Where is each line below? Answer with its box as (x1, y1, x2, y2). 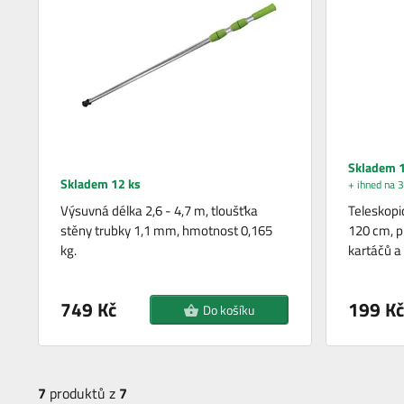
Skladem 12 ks (60, 174, 142, 194)
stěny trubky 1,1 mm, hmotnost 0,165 (60, 220, 273, 242)
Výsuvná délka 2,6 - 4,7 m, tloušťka (60, 200, 259, 222)
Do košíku (202, 300, 254, 320)
